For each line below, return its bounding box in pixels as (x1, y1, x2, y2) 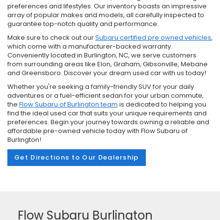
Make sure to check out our (7, 32, 95, 42)
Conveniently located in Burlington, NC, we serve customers (7, 50, 196, 60)
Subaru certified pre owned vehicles (95, 32, 211, 42)
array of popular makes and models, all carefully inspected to (7, 10, 204, 20)
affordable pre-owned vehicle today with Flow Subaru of (7, 126, 188, 136)
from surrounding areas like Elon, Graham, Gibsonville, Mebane (7, 59, 208, 69)
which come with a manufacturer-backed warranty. (7, 41, 172, 51)
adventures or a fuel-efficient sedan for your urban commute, (7, 90, 204, 100)
